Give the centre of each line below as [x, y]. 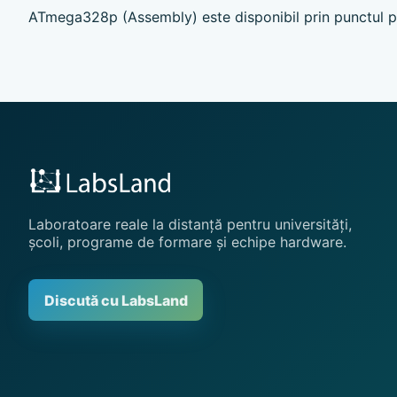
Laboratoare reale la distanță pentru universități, [190, 225]
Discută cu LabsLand [116, 300]
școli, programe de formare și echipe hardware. [187, 242]
